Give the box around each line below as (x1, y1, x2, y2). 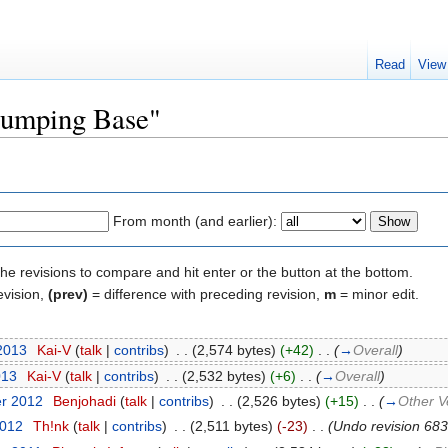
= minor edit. (336, 285, 419, 302)
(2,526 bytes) (236, 392, 321, 409)
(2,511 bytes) (189, 418, 273, 435)
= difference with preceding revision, (88, 285, 324, 302)
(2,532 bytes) (181, 367, 266, 384)
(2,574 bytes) (191, 342, 276, 359)
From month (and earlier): (113, 212, 277, 229)
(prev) (48, 285, 88, 302)
